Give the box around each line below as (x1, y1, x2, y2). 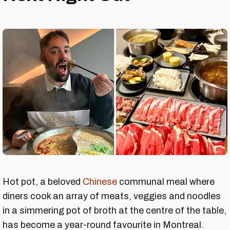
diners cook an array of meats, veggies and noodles (3, 191, 221, 202)
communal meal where (117, 177, 215, 187)
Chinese (83, 177, 117, 187)
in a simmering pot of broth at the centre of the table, (3, 205, 226, 216)
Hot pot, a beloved (3, 177, 83, 187)
